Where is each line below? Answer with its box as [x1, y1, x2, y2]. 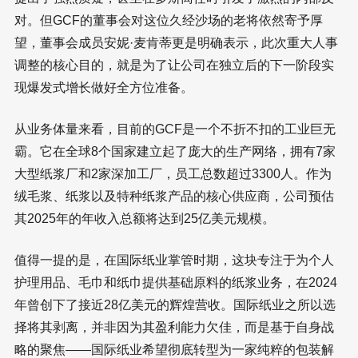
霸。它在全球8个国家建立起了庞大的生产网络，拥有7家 [14, 145, 336, 159]
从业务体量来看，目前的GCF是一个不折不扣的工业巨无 [14, 122, 336, 137]
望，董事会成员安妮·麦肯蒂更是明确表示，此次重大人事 [14, 36, 338, 50]
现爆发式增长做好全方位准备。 [14, 81, 193, 95]
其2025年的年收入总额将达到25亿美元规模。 [14, 212, 275, 226]
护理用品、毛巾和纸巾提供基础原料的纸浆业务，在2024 [14, 276, 337, 290]
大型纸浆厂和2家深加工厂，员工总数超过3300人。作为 [14, 167, 332, 181]
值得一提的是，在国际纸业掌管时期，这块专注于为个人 [14, 253, 334, 268]
